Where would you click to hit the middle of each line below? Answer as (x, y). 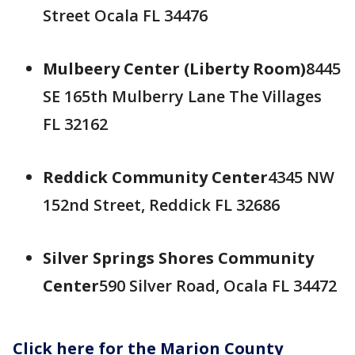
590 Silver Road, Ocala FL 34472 (218, 286)
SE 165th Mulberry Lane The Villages (182, 96)
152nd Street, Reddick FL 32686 (161, 205)
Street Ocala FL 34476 (125, 15)
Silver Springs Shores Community (178, 258)
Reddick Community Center (155, 177)
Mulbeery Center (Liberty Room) (174, 69)
